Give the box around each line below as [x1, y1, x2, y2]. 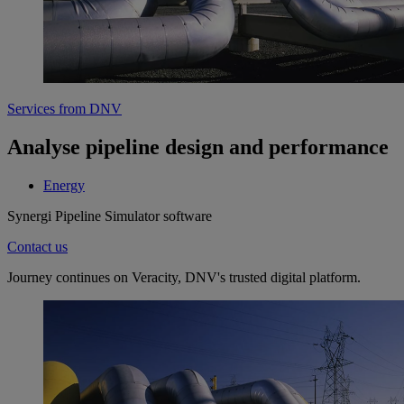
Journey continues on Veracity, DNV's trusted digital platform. [7, 269, 361, 285]
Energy [43, 177, 85, 193]
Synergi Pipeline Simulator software [7, 207, 212, 224]
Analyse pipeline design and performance [7, 135, 389, 160]
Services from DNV [7, 101, 122, 117]
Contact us [7, 238, 68, 254]
